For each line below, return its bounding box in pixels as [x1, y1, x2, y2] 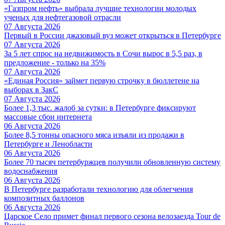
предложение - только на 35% [4, 58, 105, 67]
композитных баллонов [4, 193, 84, 202]
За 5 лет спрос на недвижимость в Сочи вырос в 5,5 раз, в [4, 49, 202, 58]
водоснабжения [4, 166, 57, 175]
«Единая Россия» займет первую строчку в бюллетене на [4, 76, 199, 85]
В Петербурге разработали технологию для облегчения [4, 184, 193, 193]
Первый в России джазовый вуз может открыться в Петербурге [4, 31, 221, 40]
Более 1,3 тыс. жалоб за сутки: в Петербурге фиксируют [4, 103, 196, 112]
